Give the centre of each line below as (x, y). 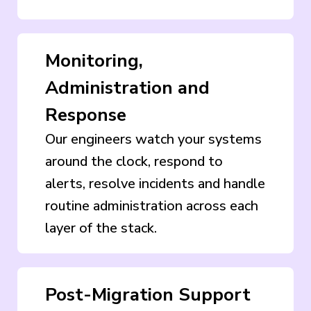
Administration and (127, 87)
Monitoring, (94, 60)
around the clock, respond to (134, 161)
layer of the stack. (101, 228)
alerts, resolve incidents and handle (155, 183)
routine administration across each (152, 205)
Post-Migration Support (148, 294)
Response (86, 115)
